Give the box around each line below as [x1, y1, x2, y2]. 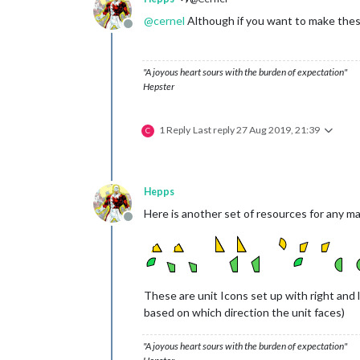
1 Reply [159, 123, 190, 136]
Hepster [143, 80, 174, 92]
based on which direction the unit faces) [144, 305, 345, 319]
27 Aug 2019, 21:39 [236, 123, 320, 136]
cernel [153, 13, 185, 27]
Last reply [193, 123, 236, 136]
